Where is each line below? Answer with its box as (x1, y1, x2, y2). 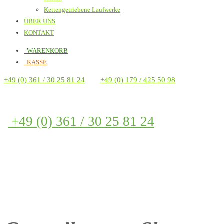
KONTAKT (24, 29, 54, 36)
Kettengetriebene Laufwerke (44, 6, 120, 13)
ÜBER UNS (24, 17, 55, 25)
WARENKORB (24, 47, 68, 54)
